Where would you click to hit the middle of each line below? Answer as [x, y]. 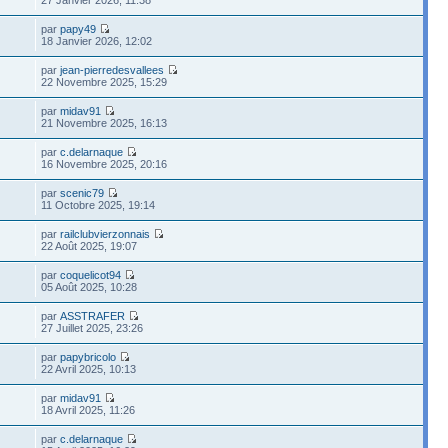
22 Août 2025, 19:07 [89, 245]
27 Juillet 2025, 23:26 [92, 327]
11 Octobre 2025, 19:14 [98, 204]
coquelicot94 [91, 274]
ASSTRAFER [93, 315]
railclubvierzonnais [105, 233]
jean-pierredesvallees [112, 69]
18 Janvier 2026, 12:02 [97, 40]
